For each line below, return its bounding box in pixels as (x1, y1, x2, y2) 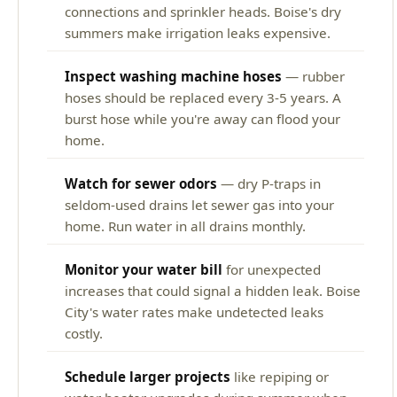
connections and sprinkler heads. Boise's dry (65, 2, 341, 20)
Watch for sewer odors (65, 174, 217, 192)
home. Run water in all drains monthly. (65, 216, 306, 235)
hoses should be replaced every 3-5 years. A (65, 88, 341, 106)
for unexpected (222, 260, 321, 278)
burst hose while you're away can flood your (65, 109, 340, 128)
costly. (65, 323, 103, 342)
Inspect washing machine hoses (65, 66, 282, 85)
